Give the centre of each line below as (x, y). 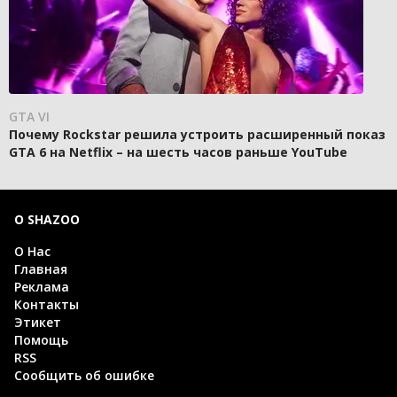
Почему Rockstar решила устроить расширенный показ (197, 135)
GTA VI (29, 117)
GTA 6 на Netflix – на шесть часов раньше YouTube (178, 152)
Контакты (47, 305)
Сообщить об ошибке (84, 376)
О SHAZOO (47, 220)
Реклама (42, 287)
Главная (41, 269)
